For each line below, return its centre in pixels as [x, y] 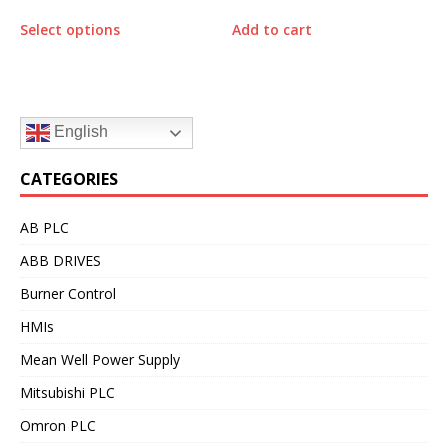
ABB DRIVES [60, 261]
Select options [70, 30]
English [79, 132]
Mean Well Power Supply [100, 360]
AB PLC [44, 228]
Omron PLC [58, 426]
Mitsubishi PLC [67, 393]
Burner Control [68, 294]
